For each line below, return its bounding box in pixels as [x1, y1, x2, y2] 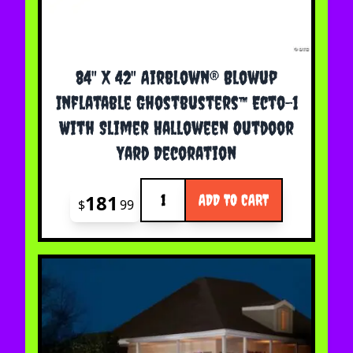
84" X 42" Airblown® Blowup [76, 66, 277, 89]
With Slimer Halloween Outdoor [59, 117, 294, 139]
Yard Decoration [117, 142, 236, 165]
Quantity [139, 178, 191, 196]
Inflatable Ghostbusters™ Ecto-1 [55, 91, 298, 114]
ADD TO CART [198, 191, 269, 210]
